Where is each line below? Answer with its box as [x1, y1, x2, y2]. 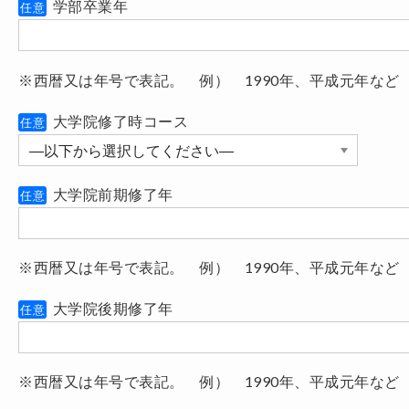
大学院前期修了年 [49, 184, 173, 203]
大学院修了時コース [49, 111, 188, 130]
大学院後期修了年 [49, 299, 173, 318]
